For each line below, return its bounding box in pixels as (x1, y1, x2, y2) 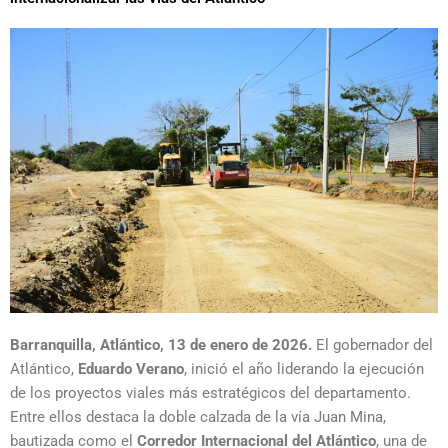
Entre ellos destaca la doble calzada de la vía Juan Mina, (10, 408, 386, 427)
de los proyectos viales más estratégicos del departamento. (10, 384, 411, 403)
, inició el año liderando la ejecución (184, 360, 424, 379)
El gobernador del (312, 336, 433, 355)
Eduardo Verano (78, 360, 184, 379)
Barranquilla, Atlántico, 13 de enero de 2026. (10, 336, 312, 355)
